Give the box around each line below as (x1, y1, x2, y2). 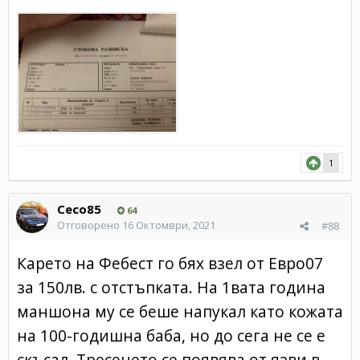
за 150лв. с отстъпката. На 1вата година (17, 276, 325, 298)
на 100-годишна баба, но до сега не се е (17, 324, 325, 346)
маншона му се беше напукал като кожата (17, 300, 343, 322)
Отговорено (57, 217, 122, 232)
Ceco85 (57, 200, 101, 217)
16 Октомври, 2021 (122, 217, 215, 232)
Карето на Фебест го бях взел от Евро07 (17, 252, 323, 274)
